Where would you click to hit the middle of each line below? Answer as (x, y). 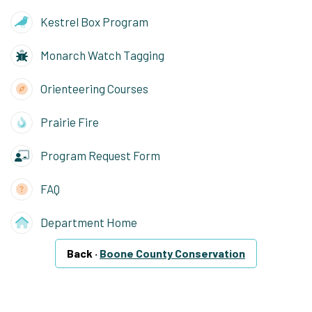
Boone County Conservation (172, 253)
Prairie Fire (68, 122)
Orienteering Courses (93, 88)
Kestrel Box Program (93, 21)
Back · (83, 253)
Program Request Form (99, 155)
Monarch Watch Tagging (101, 55)
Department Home (87, 222)
